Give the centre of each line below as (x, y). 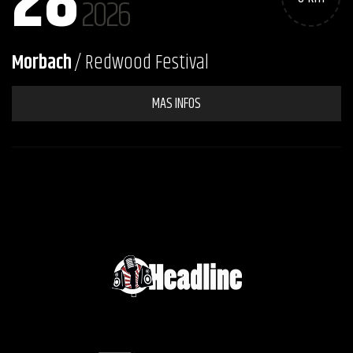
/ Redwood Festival (141, 63)
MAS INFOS (176, 104)
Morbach (42, 63)
